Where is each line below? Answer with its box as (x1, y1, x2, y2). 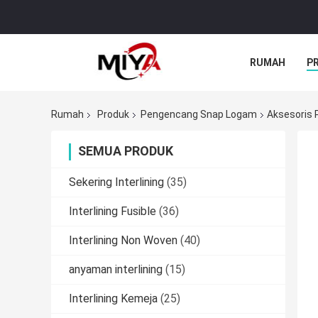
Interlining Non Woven (69, 234, 177, 248)
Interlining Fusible (69, 204, 156, 219)
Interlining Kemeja (69, 292, 158, 306)
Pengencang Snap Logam (141, 109, 257, 121)
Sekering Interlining (69, 175, 164, 190)
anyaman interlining (69, 263, 163, 277)
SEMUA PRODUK (78, 143, 173, 159)
